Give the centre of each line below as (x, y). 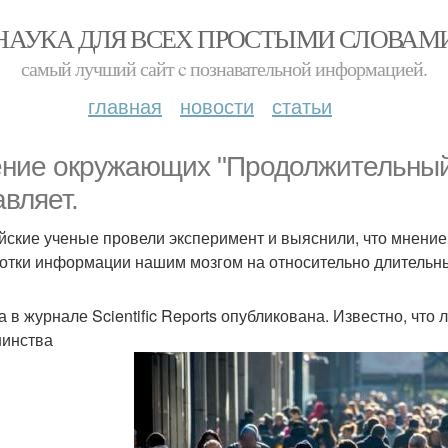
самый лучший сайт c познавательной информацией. (224, 68)
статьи (302, 105)
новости (217, 105)
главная (125, 105)
